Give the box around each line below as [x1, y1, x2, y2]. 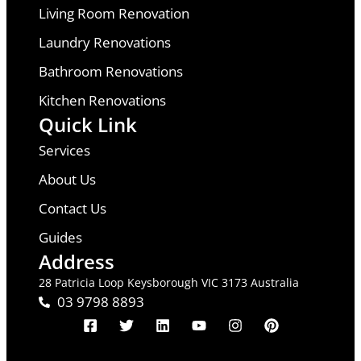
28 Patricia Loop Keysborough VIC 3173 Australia [39, 275, 299, 291]
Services [39, 141, 90, 160]
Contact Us [39, 199, 106, 218]
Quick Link [39, 111, 137, 139]
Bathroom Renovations [39, 62, 183, 81]
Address [39, 248, 114, 276]
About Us [39, 170, 96, 189]
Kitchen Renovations [39, 91, 166, 110]
